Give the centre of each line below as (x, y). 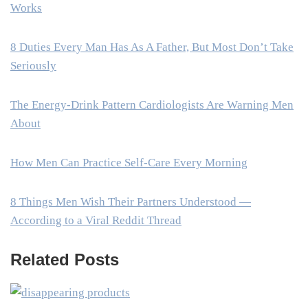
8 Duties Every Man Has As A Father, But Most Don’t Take (152, 47)
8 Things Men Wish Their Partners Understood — (131, 201)
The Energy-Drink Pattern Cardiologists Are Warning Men (152, 104)
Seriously (33, 65)
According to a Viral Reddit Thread (96, 220)
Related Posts (65, 259)
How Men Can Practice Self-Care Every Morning (129, 162)
